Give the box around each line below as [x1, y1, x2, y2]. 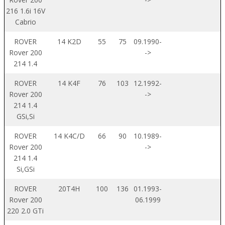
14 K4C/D [53, 131, 85, 141]
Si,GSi [16, 164, 35, 174]
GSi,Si [16, 111, 35, 121]
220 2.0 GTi [7, 205, 44, 215]
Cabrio [15, 17, 36, 27]
